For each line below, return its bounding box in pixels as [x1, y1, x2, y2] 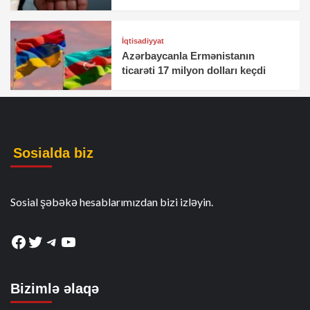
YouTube [60, 230, 123, 251]
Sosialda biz [13, 145, 93, 161]
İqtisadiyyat [122, 36, 165, 45]
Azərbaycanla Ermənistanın [122, 49, 255, 62]
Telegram [43, 230, 111, 251]
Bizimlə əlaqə [10, 281, 99, 296]
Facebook [10, 230, 80, 251]
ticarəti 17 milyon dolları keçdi [122, 64, 266, 76]
